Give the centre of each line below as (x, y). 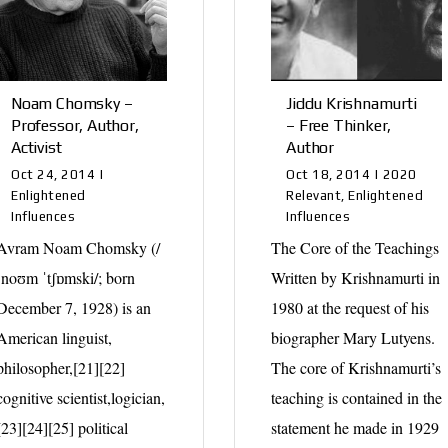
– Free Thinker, (339, 125)
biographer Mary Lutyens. (353, 337)
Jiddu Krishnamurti (351, 103)
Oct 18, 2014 (328, 174)
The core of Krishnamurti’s (356, 367)
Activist (36, 147)
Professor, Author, (75, 125)
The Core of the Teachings (355, 247)
